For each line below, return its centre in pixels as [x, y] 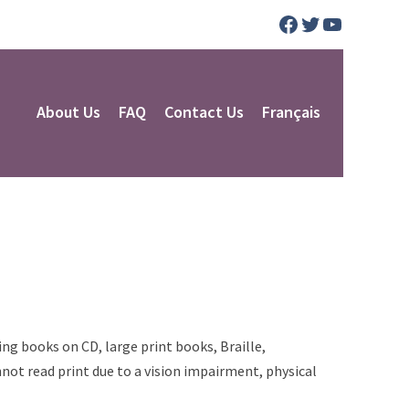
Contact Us [204, 112]
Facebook [320, 23]
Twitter [332, 23]
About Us [68, 112]
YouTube [361, 23]
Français [291, 112]
